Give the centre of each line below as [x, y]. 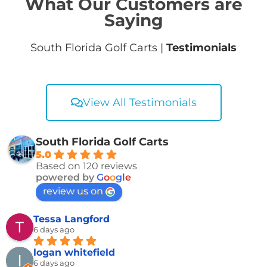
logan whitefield [74, 253]
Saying [133, 21]
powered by [66, 178]
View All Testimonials [139, 103]
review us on [73, 191]
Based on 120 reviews [86, 166]
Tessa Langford [72, 219]
